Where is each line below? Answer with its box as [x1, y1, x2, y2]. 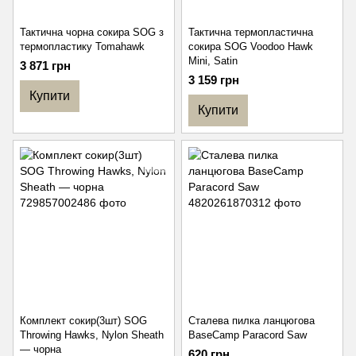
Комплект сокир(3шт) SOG [20, 315, 147, 327]
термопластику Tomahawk [20, 41, 145, 52]
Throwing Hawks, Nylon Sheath [20, 329, 164, 341]
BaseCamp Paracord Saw [188, 329, 307, 341]
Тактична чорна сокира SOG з [20, 26, 164, 38]
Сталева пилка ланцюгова [188, 315, 315, 327]
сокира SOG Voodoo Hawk [188, 41, 313, 52]
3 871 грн [20, 59, 71, 72]
